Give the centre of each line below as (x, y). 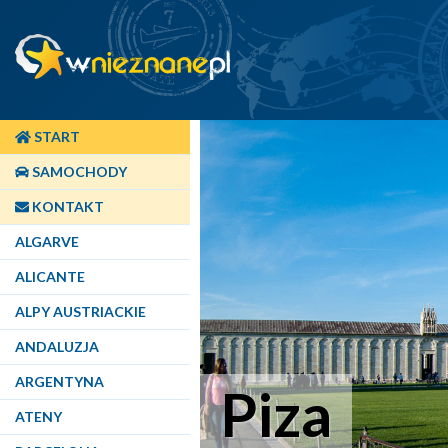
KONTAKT (66, 206)
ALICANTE (50, 276)
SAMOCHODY (78, 171)
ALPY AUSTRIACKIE (80, 311)
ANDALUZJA (57, 346)
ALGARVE (47, 241)
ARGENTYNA (59, 381)
